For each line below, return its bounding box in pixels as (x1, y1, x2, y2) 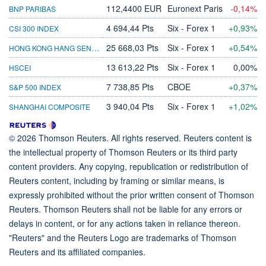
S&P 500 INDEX (9, 81, 61, 92)
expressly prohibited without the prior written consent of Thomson (9, 188, 254, 201)
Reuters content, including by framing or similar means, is (9, 174, 224, 186)
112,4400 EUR (106, 2, 161, 14)
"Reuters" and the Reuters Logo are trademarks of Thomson (9, 231, 236, 243)
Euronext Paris (167, 2, 223, 14)
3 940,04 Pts (106, 100, 154, 112)
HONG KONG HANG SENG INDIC (91, 41, 100, 53)
